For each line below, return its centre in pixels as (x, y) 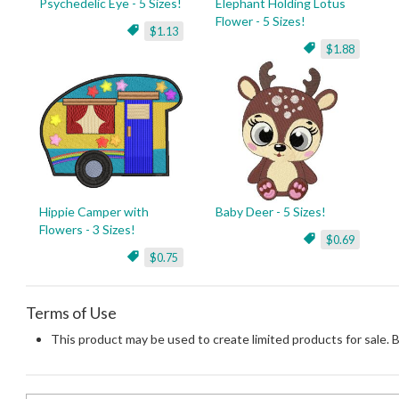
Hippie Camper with (94, 212)
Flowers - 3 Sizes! (87, 229)
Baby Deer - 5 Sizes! (271, 212)
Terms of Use (71, 313)
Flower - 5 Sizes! (261, 21)
